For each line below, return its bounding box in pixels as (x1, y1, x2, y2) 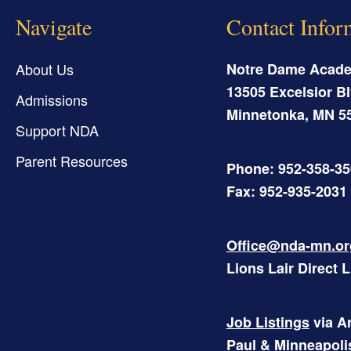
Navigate (16, 11, 92, 42)
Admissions (16, 89, 88, 110)
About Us (16, 58, 74, 79)
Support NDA (16, 119, 99, 140)
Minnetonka (226, 103, 305, 125)
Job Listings (226, 311, 309, 332)
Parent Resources (16, 150, 128, 171)
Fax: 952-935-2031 (226, 180, 347, 201)
